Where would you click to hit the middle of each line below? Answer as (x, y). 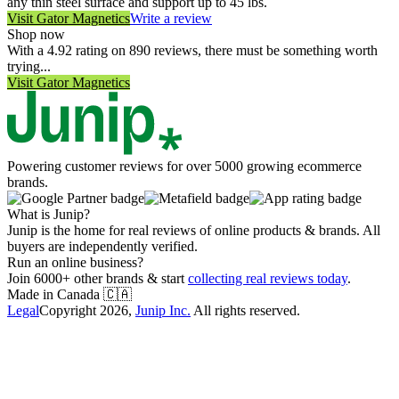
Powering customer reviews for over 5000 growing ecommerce (184, 166)
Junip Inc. (163, 310)
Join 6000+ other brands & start (96, 278)
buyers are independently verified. (102, 246)
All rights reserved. (247, 310)
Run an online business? (75, 262)
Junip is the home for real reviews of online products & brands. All (194, 230)
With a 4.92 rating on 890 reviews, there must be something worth (192, 50)
